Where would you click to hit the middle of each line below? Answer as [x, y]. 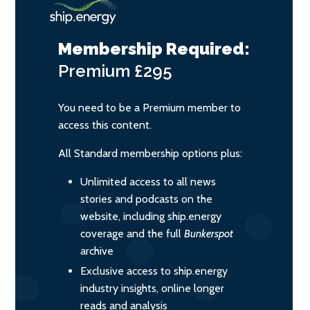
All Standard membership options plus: [150, 153]
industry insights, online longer [152, 288]
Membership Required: [154, 48]
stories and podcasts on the [146, 199]
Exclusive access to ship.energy [154, 271]
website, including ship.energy [151, 216]
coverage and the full [132, 233]
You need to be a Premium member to [149, 107]
